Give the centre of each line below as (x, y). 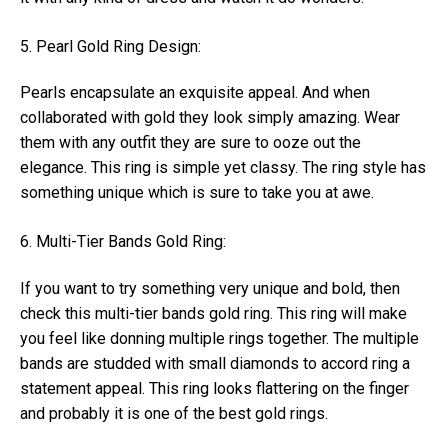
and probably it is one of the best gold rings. (174, 413)
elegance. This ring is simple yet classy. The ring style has (223, 168)
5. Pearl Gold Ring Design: (110, 47)
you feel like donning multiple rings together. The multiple (219, 338)
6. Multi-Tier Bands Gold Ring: (123, 242)
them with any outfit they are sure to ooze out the (190, 143)
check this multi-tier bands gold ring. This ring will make (213, 313)
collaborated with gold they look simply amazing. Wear (210, 118)
